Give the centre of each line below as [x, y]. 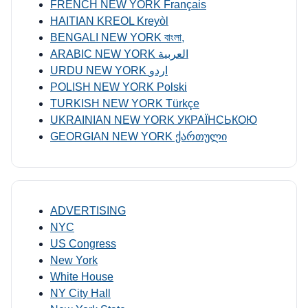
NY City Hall [80, 293]
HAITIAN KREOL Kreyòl [109, 21]
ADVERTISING [88, 210]
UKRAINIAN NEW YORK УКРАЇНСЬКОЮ [154, 120]
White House [82, 276]
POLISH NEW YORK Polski [119, 87]
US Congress [83, 243]
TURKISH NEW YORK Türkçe [125, 103]
